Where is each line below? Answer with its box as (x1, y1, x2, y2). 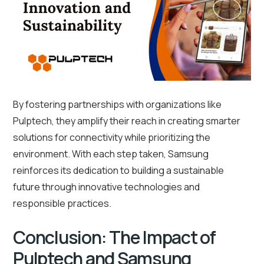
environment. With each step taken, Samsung (13, 147, 209, 161)
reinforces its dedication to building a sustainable (13, 164, 224, 177)
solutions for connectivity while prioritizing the (13, 131, 210, 144)
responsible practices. (13, 197, 111, 210)
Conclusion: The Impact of (13, 225, 216, 250)
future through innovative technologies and (13, 180, 200, 194)
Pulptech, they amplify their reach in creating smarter (13, 114, 240, 128)
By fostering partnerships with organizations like (13, 98, 222, 111)
